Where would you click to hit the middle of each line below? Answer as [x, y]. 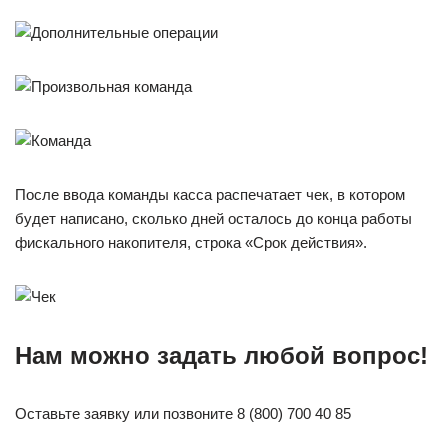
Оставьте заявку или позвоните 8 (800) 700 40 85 [183, 413]
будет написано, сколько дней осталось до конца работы [213, 218]
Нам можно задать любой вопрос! [221, 355]
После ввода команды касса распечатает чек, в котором [210, 194]
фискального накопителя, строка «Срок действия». [191, 242]
